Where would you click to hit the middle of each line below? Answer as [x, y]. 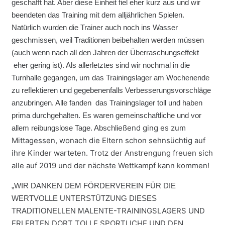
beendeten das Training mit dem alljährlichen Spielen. [98, 15]
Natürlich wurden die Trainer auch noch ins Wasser [94, 27]
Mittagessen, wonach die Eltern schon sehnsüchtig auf [108, 140]
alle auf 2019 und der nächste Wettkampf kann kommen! [110, 165]
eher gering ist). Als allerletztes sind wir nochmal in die [100, 65]
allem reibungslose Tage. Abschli [65, 128]
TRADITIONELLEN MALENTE [62, 210]
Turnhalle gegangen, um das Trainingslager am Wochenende [110, 77]
